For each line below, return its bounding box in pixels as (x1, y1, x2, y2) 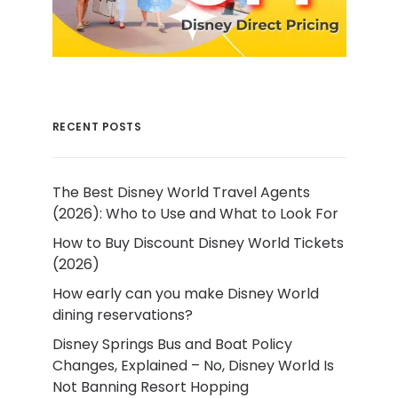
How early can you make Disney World (52, 283, 319, 305)
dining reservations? (52, 305, 193, 326)
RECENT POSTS (52, 119, 142, 135)
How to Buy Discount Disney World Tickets (52, 233, 344, 254)
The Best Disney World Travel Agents (52, 182, 310, 203)
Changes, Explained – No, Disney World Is (52, 355, 334, 377)
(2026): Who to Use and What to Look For (52, 203, 338, 225)
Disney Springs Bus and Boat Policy (52, 334, 292, 355)
